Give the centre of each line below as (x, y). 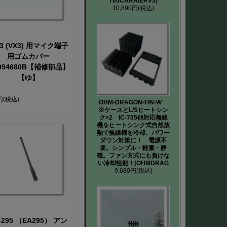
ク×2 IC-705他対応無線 (133, 118)
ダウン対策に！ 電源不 (133, 140)
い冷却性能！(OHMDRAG (133, 163)
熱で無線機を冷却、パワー (133, 133)
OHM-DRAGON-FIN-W (133, 102)
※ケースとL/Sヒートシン (133, 110)
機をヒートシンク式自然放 (133, 125)
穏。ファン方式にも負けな (133, 156)
